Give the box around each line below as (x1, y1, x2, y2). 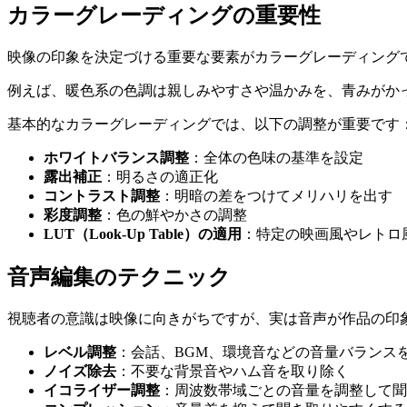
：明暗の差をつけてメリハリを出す (160, 187, 392, 203)
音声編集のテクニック (7, 264, 231, 289)
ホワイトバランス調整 (44, 149, 189, 165)
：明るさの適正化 (102, 168, 218, 184)
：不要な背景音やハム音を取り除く (116, 362, 349, 379)
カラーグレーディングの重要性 (7, 3, 321, 27)
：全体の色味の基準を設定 (189, 149, 363, 165)
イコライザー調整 (44, 382, 160, 398)
